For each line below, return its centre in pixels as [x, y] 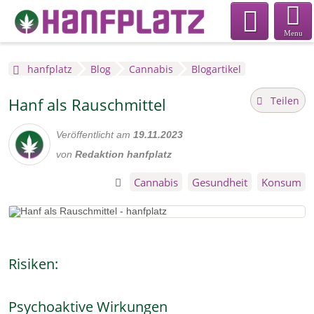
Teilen [285, 100]
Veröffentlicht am [95, 135]
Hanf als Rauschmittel [87, 105]
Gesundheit [220, 183]
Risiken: [33, 264]
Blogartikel [217, 69]
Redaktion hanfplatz [123, 155]
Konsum [281, 183]
